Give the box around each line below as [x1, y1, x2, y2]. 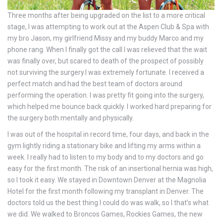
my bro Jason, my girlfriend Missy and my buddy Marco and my [7, 34, 204, 43]
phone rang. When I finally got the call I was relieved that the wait [7, 46, 207, 54]
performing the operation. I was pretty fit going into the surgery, [7, 91, 204, 100]
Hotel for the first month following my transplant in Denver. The [7, 187, 204, 196]
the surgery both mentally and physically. [7, 114, 134, 122]
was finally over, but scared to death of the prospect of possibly [7, 57, 204, 65]
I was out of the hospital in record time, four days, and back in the [7, 130, 209, 139]
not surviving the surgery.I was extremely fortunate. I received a [7, 68, 204, 77]
